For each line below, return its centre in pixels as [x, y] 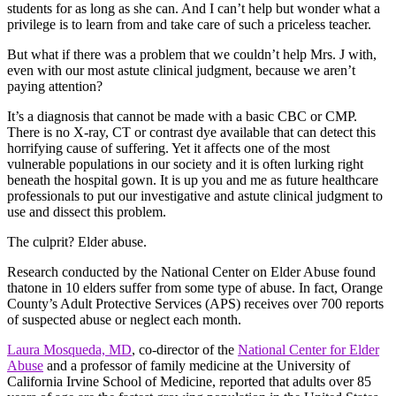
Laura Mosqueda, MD [69, 349]
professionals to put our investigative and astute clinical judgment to [195, 195]
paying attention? [55, 86]
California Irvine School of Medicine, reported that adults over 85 [189, 381]
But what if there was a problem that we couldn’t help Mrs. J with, [192, 54]
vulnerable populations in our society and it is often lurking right [185, 164]
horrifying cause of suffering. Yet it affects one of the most [168, 148]
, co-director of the [185, 349]
